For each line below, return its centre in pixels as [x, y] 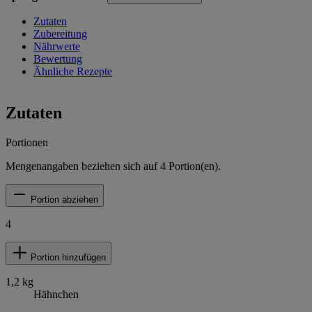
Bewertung [58, 59]
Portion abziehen [64, 200]
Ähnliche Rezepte [73, 72]
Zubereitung [60, 34]
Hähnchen [56, 295]
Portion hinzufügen [68, 258]
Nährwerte [57, 47]
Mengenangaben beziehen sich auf [83, 166]
